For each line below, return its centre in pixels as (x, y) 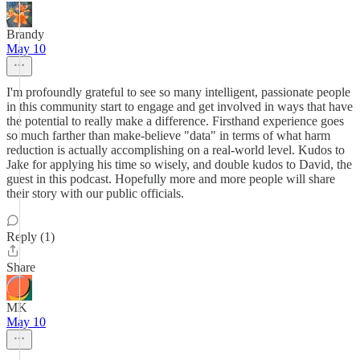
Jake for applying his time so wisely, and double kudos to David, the (179, 164)
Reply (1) (31, 237)
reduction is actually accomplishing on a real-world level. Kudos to (176, 150)
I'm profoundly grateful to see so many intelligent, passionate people (178, 92)
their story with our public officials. (95, 193)
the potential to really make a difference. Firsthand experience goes (175, 121)
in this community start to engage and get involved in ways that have (180, 106)
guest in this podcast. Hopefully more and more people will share (171, 179)
